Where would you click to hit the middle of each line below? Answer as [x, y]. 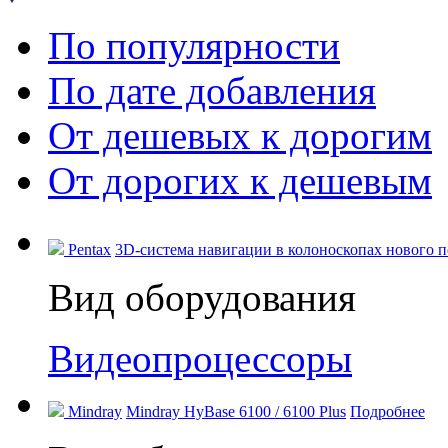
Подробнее [387, 411]
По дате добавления [212, 90]
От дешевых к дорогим [240, 135]
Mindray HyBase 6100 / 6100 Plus [236, 411]
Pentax [89, 249]
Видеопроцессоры [200, 358]
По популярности [194, 45]
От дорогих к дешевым [240, 180]
